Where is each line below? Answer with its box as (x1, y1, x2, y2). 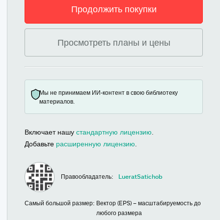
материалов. (39, 98, 75, 105)
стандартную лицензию (76, 128, 152, 136)
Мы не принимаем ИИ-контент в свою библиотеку (39, 89, 178, 96)
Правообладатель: (61, 172, 114, 180)
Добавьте (25, 139, 56, 148)
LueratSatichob (118, 172, 163, 180)
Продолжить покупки (71, 3, 157, 14)
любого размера (96, 209, 142, 216)
